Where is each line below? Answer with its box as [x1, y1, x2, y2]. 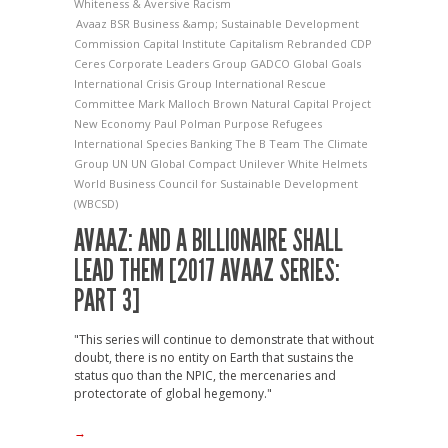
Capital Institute [143, 36, 229, 52]
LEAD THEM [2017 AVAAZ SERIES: [74, 253, 340, 290]
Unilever [239, 156, 288, 172]
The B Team [235, 136, 303, 152]
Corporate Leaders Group [108, 56, 250, 72]
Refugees [272, 116, 322, 132]
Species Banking [146, 136, 235, 152]
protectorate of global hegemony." [74, 385, 272, 403]
